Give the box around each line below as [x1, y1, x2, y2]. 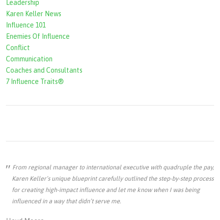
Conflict [6, 44, 30, 52]
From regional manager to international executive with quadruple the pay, [12, 164, 214, 171]
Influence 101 [6, 21, 46, 29]
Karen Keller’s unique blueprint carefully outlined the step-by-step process [12, 175, 214, 183]
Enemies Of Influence [6, 32, 70, 41]
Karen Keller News [6, 10, 61, 18]
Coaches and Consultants [6, 66, 82, 75]
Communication [6, 55, 53, 63]
